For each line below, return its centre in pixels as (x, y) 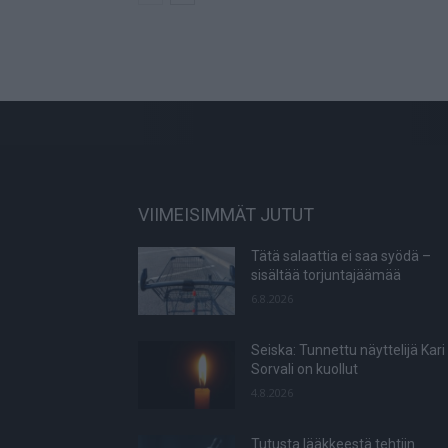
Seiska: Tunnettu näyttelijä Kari (348, 350)
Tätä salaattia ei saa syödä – (341, 256)
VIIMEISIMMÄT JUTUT (226, 215)
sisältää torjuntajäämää (326, 275)
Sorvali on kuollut (305, 369)
